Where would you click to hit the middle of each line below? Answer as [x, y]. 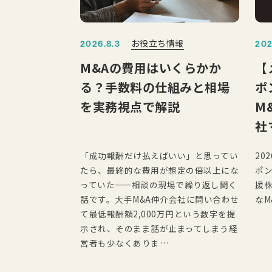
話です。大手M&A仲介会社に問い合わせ [160, 199]
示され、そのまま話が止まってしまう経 [159, 228]
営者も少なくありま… [124, 243]
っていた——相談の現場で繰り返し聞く [159, 184]
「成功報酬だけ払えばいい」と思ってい [159, 155]
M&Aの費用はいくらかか [151, 67]
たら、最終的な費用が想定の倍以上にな [159, 170]
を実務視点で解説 [130, 106]
